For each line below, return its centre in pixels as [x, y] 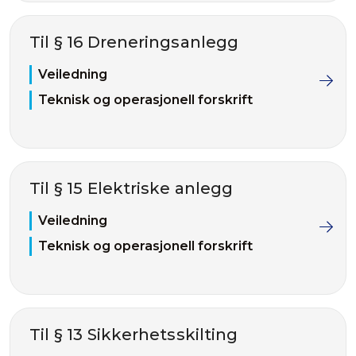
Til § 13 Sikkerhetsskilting [134, 335]
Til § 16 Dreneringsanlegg [134, 42]
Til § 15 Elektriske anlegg [132, 188]
